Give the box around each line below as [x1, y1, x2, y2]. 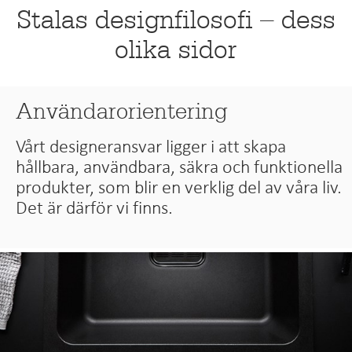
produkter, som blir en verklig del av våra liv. [16, 178, 343, 197]
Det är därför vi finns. [16, 198, 174, 218]
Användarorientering [16, 97, 229, 126]
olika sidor [115, 34, 237, 66]
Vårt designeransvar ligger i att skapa [16, 137, 287, 156]
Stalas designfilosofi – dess [16, 4, 335, 36]
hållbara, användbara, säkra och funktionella [16, 157, 343, 177]
